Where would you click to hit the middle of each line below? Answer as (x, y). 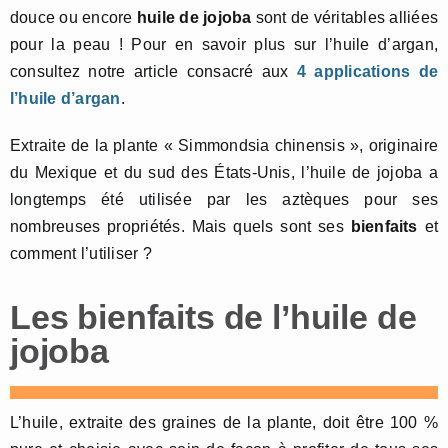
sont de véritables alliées (345, 17)
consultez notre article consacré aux (153, 71)
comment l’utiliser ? (81, 253)
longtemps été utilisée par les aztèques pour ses (224, 199)
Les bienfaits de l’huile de (213, 316)
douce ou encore (73, 17)
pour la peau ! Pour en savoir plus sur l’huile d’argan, (224, 44)
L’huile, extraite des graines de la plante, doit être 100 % (224, 422)
